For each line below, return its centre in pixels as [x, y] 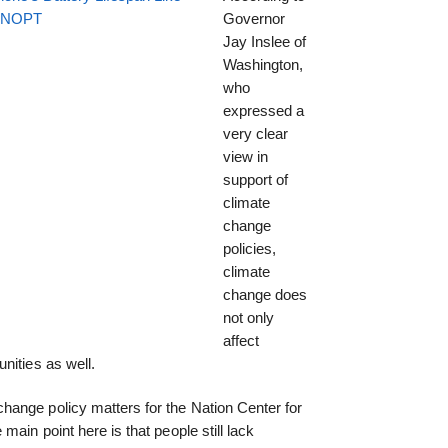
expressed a [263, 110]
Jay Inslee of [264, 41]
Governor [253, 18]
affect [240, 340]
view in [245, 156]
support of [255, 179]
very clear [255, 133]
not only [248, 317]
